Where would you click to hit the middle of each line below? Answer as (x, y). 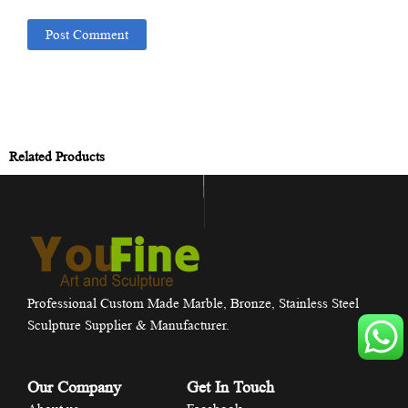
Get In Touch (231, 388)
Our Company (74, 388)
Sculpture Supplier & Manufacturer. (128, 325)
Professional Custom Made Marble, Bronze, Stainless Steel (193, 303)
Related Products (57, 156)
